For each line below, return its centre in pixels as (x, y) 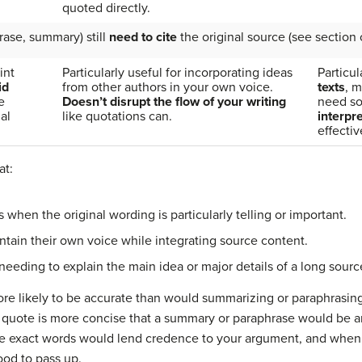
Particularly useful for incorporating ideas (177, 72)
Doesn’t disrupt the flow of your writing (174, 101)
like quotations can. (117, 116)
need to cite (143, 37)
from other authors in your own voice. (167, 87)
